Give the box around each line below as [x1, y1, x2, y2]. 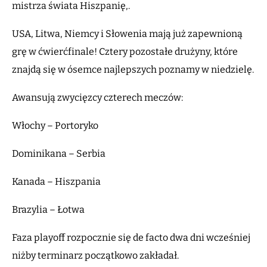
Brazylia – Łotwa [12, 204, 85, 216]
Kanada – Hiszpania [12, 176, 101, 188]
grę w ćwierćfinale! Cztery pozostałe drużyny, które [12, 46, 238, 58]
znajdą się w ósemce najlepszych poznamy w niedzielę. [12, 64, 254, 76]
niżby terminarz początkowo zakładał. [12, 250, 179, 262]
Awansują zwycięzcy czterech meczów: [12, 92, 183, 104]
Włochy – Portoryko [12, 120, 98, 132]
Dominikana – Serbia [12, 148, 105, 160]
